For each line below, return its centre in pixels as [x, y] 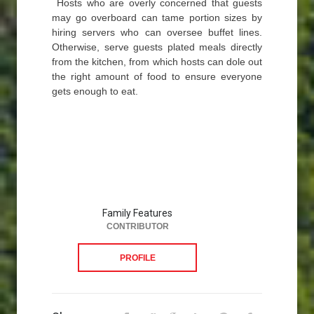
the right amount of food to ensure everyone [157, 77]
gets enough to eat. [95, 91]
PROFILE [137, 258]
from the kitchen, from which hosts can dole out [157, 62]
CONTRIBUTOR [137, 227]
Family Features [137, 213]
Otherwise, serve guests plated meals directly [157, 47]
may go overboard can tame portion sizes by [157, 18]
